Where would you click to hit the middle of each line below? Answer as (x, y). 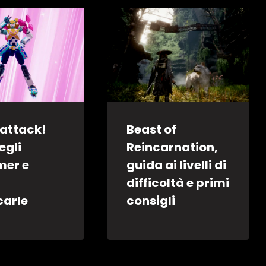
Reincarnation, (172, 147)
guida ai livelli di (177, 165)
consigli (151, 200)
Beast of (152, 129)
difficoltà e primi (178, 183)
